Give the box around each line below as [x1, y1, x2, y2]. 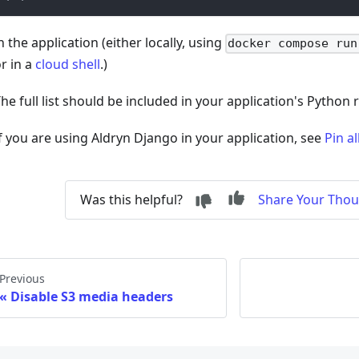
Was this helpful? [79, 191, 183, 209]
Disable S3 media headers [10, 288, 173, 306]
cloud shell [35, 55, 100, 74]
